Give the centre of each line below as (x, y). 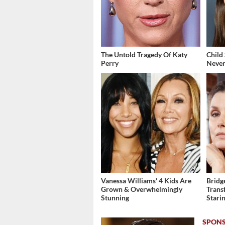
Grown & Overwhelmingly (142, 189)
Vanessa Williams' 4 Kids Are (146, 180)
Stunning (115, 197)
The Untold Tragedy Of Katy (144, 55)
